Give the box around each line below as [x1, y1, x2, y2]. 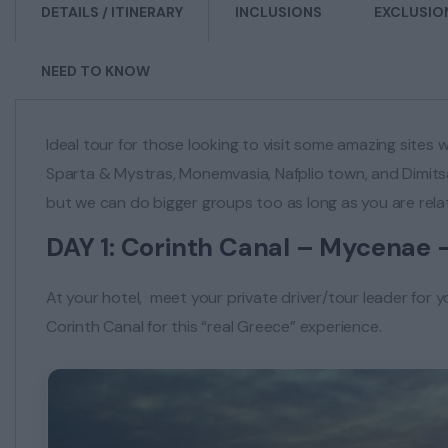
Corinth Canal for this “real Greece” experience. [46, 316, 382, 338]
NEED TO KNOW [41, 62, 150, 81]
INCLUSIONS [235, 3, 322, 22]
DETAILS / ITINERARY [41, 3, 183, 22]
